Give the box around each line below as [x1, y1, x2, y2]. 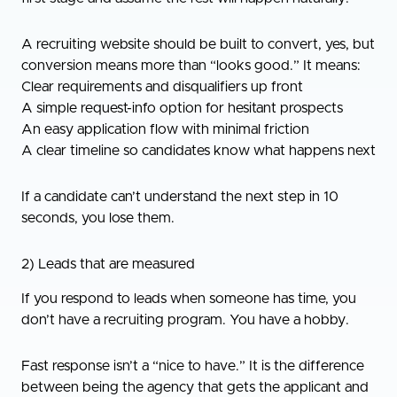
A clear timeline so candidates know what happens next [21, 143, 376, 158]
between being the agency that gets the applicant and [21, 379, 369, 394]
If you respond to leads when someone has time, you [21, 291, 356, 306]
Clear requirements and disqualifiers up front [21, 79, 303, 94]
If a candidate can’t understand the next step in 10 [21, 189, 339, 204]
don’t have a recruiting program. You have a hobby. [21, 312, 349, 327]
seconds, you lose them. [21, 210, 175, 225]
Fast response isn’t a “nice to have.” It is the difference [21, 358, 364, 373]
